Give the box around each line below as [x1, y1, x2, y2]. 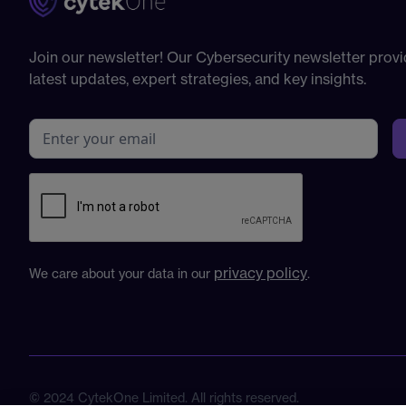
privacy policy [214, 264, 307, 282]
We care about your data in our [29, 266, 214, 282]
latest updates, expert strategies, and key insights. [29, 70, 366, 88]
